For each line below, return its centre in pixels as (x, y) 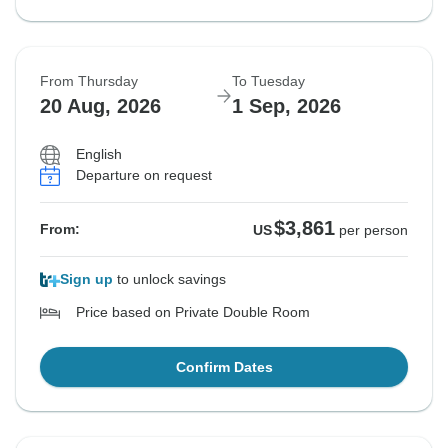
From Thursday (89, 81)
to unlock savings (169, 279)
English (99, 154)
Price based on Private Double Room (193, 312)
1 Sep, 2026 (286, 106)
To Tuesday (268, 81)
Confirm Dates (224, 367)
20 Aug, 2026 (100, 106)
